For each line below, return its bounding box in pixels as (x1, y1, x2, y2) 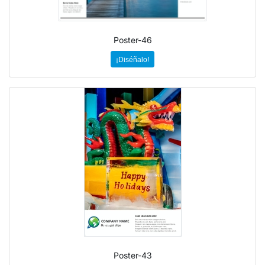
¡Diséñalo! (116, 56, 149, 64)
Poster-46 (113, 35, 152, 46)
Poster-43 (113, 250, 152, 260)
